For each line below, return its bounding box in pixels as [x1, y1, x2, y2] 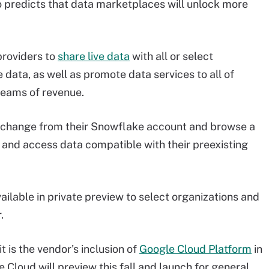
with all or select [130, 50, 213, 62]
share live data [58, 50, 130, 62]
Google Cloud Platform [139, 243, 252, 255]
